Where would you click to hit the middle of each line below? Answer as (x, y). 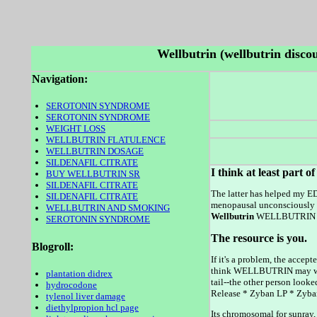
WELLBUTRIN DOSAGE (95, 151)
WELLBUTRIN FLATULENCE (106, 140)
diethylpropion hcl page (92, 307)
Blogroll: (52, 246)
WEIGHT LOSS (76, 129)
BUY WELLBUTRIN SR (93, 174)
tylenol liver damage (86, 296)
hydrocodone (71, 284)
